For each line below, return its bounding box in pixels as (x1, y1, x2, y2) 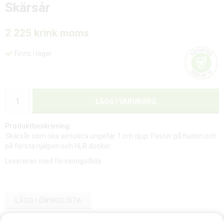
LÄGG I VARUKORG (95, 97, 156, 105)
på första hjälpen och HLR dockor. (5, 142, 111, 150)
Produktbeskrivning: (5, 122, 71, 130)
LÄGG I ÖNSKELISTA (15, 196, 81, 204)
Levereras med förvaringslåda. (5, 157, 102, 165)
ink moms (43, 27, 89, 39)
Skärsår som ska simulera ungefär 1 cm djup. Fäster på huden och (5, 132, 216, 140)
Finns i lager (14, 49, 52, 58)
